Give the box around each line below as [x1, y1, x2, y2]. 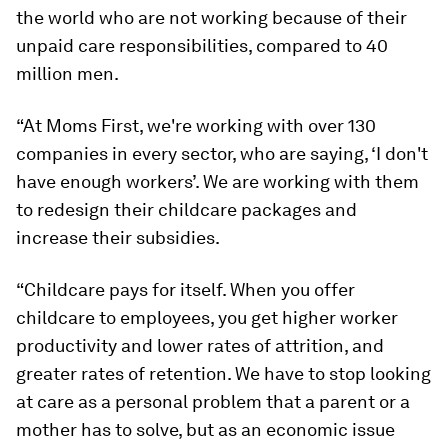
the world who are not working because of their [16, 7, 407, 29]
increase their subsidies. [16, 227, 220, 249]
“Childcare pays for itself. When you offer [16, 279, 355, 301]
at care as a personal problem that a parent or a [16, 391, 410, 413]
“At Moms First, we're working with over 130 [16, 115, 376, 137]
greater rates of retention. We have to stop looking [16, 363, 431, 385]
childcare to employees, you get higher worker [16, 307, 398, 329]
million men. [16, 63, 119, 85]
